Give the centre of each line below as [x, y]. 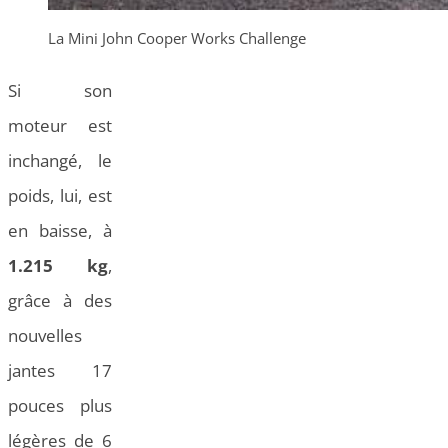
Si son [60, 91]
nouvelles [45, 336]
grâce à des [60, 301]
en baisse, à [60, 231]
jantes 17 [60, 371]
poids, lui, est [60, 196]
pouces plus [60, 406]
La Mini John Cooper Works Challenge [177, 38]
